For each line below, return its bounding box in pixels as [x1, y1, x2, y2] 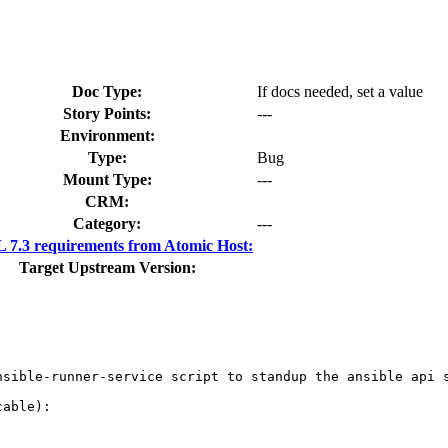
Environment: [59, 126, 155, 144]
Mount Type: [62, 170, 152, 188]
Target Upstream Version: [18, 258, 196, 276]
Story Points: [63, 104, 151, 122]
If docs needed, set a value [257, 82, 423, 100]
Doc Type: [72, 82, 142, 100]
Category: [73, 214, 141, 232]
